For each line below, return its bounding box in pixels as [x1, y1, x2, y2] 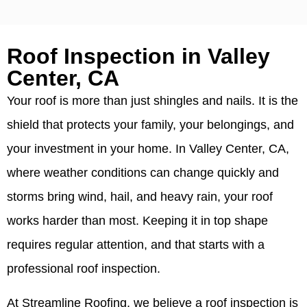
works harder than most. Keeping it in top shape [7, 214, 268, 228]
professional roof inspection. [7, 262, 160, 276]
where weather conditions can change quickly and [7, 166, 279, 180]
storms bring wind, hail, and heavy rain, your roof [7, 190, 273, 204]
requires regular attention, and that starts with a [7, 238, 265, 252]
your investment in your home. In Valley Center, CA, [7, 142, 289, 156]
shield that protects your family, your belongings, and [7, 118, 294, 132]
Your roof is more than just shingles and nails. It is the [7, 94, 298, 108]
